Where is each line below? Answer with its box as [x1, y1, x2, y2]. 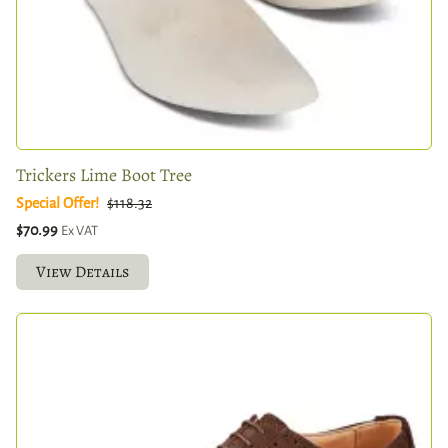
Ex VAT [61, 222, 98, 238]
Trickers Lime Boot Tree [16, 162, 192, 187]
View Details [36, 260, 129, 283]
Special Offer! [16, 194, 99, 211]
